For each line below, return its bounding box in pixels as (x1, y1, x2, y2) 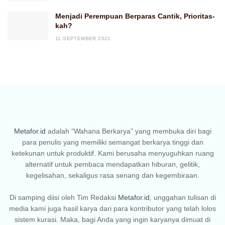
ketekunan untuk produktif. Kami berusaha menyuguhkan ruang (11, 149, 214, 158)
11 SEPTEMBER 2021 (55, 36, 111, 42)
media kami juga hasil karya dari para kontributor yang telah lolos (9, 204, 216, 213)
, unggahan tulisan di (149, 193, 216, 202)
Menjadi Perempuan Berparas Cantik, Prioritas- (55, 12, 215, 21)
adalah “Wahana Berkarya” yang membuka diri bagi (45, 127, 211, 136)
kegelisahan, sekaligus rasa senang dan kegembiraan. (26, 171, 199, 180)
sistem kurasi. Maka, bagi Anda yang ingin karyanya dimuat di (15, 215, 210, 224)
